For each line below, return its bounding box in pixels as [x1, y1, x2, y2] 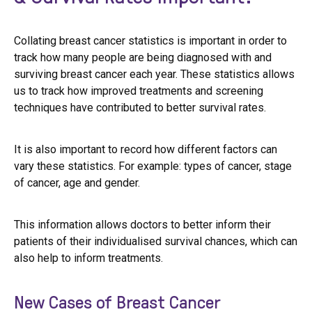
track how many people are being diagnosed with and [14, 51, 272, 64]
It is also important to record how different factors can [14, 143, 277, 156]
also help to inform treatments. [14, 251, 163, 265]
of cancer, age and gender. [14, 176, 140, 189]
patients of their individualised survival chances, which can [14, 235, 297, 248]
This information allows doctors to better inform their [14, 218, 271, 231]
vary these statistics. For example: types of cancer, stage [14, 159, 292, 173]
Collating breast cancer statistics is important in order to [14, 34, 287, 47]
